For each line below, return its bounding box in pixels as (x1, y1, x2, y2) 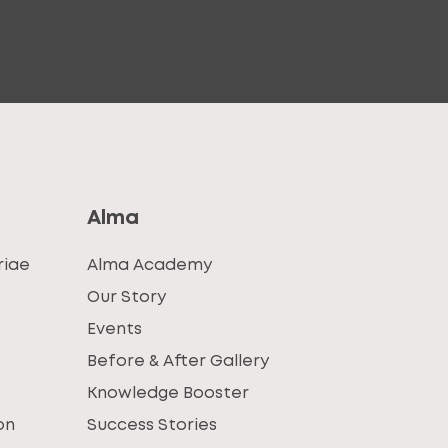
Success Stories (87, 418, 218, 433)
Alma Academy (87, 258, 213, 273)
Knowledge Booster (87, 386, 250, 401)
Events (87, 322, 143, 337)
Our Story (87, 290, 167, 305)
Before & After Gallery (87, 354, 270, 369)
